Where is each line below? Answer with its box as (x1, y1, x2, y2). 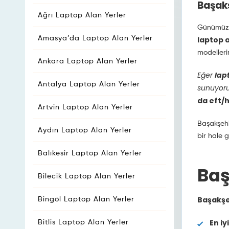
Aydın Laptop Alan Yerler (38, 127, 132, 134)
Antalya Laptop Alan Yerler (38, 81, 140, 88)
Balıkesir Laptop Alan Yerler (38, 150, 142, 157)
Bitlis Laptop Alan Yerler (38, 219, 129, 226)
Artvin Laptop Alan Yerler (38, 104, 133, 111)
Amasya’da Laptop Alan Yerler (38, 35, 153, 42)
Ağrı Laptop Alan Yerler (38, 12, 126, 19)
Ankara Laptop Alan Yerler (38, 58, 138, 65)
